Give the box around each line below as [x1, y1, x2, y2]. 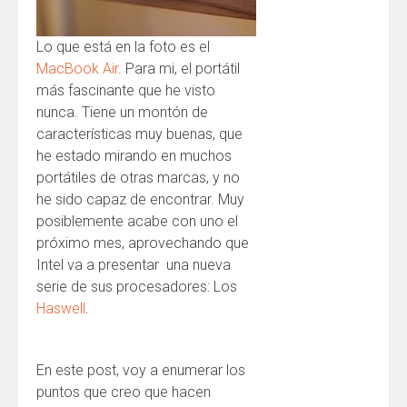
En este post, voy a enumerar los [36, 362, 245, 379]
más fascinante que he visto [36, 82, 215, 99]
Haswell [36, 300, 85, 317]
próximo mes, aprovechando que [36, 234, 249, 252]
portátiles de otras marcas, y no [36, 169, 240, 186]
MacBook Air [36, 60, 118, 77]
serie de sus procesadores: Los [36, 278, 237, 295]
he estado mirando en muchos [36, 147, 232, 164]
